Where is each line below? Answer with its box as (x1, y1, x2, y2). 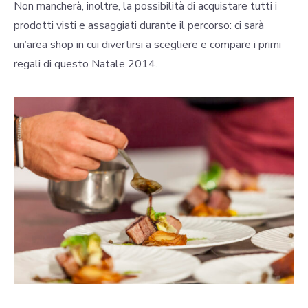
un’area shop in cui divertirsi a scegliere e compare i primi (14, 37, 281, 53)
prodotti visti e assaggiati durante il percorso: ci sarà (14, 18, 264, 34)
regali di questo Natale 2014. (14, 56, 157, 72)
